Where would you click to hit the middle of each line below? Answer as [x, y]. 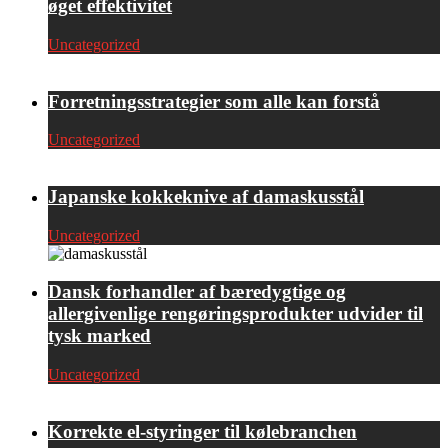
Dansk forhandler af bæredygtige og [197, 292]
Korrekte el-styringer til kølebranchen [202, 431]
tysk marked [99, 336]
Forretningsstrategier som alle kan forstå [214, 101]
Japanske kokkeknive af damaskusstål [206, 197]
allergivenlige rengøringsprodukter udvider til [235, 314]
